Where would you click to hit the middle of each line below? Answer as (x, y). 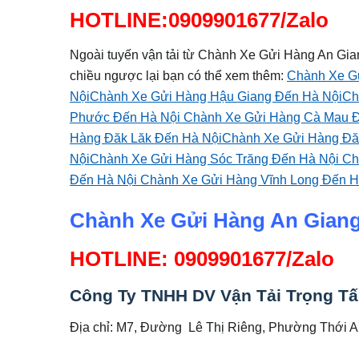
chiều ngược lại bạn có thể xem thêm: (178, 76)
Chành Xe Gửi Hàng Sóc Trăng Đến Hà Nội (216, 159)
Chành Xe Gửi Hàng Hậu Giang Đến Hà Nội (216, 97)
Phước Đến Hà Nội (127, 117)
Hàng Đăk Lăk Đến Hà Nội (146, 138)
